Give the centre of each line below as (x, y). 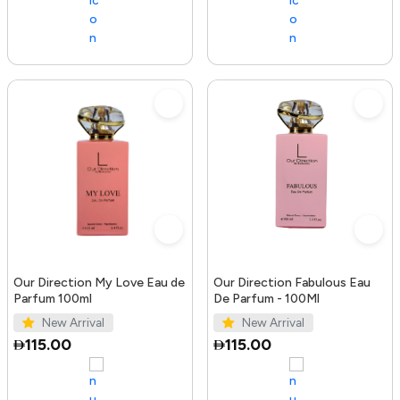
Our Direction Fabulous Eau (292, 282)
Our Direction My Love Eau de (99, 282)
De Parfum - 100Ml (267, 298)
